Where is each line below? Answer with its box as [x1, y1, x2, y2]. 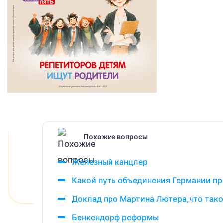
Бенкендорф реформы [72, 212, 159, 222]
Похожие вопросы [83, 132, 148, 141]
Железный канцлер [72, 157, 148, 167]
